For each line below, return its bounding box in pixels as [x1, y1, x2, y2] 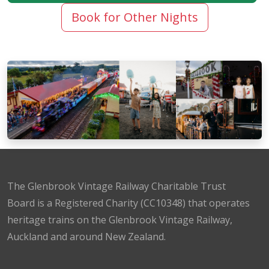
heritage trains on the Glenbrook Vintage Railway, [7, 213, 232, 226]
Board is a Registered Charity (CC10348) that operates [7, 196, 250, 210]
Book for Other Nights [71, 8, 198, 25]
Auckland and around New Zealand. [7, 229, 166, 243]
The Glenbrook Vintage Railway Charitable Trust [7, 179, 226, 193]
